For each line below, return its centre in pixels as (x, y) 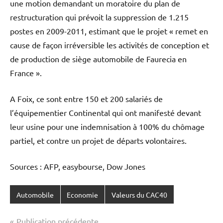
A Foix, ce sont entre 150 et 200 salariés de (86, 99)
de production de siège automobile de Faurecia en (98, 59)
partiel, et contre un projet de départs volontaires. (98, 141)
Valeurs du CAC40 (139, 194)
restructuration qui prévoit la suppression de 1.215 (99, 17)
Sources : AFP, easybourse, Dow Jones (78, 167)
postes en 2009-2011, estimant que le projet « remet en (109, 31)
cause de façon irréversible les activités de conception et (110, 45)
